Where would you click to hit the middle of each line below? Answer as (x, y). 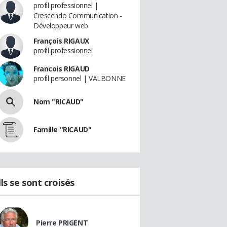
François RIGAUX (61, 41)
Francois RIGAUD (62, 69)
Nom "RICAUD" (59, 102)
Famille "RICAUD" (63, 129)
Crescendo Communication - (78, 15)
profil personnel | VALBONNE (80, 78)
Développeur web (61, 26)
